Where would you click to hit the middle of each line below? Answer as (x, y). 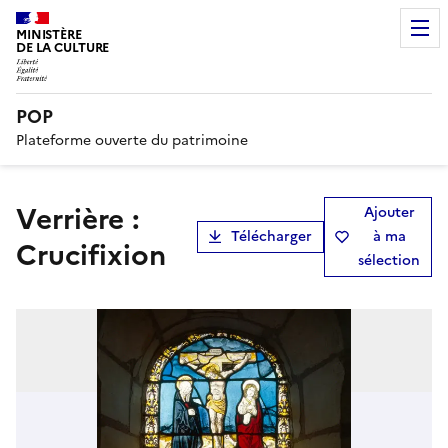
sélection (389, 260)
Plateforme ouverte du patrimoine (132, 140)
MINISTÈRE (49, 34)
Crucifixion (91, 254)
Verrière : (26, 218)
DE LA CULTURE (63, 47)
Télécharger (271, 236)
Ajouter (389, 212)
